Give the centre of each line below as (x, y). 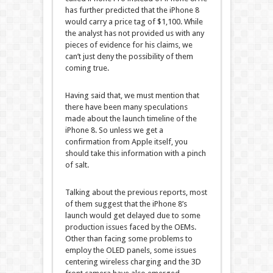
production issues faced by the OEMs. (130, 227)
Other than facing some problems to (129, 239)
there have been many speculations (126, 107)
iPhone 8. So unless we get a (114, 130)
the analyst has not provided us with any (134, 34)
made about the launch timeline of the (131, 119)
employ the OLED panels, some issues (130, 250)
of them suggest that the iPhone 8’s (126, 204)
